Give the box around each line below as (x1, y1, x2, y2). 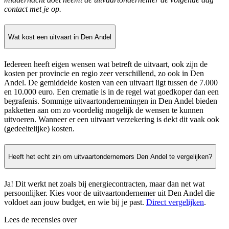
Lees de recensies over (4, 215, 77, 224)
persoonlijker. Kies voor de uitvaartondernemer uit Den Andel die (4, 189, 215, 198)
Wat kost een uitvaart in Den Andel (8, 33, 111, 41)
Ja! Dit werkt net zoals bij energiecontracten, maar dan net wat (4, 179, 204, 189)
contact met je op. (4, 5, 61, 14)
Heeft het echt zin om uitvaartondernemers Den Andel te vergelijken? (8, 152, 212, 161)
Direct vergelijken (146, 198, 204, 207)
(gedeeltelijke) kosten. (4, 124, 75, 133)
